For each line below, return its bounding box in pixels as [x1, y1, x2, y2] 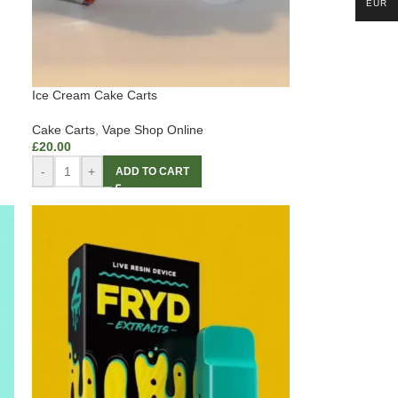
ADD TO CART [115, 165, 189, 179]
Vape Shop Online [101, 123, 203, 138]
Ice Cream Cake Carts [31, 88, 157, 103]
